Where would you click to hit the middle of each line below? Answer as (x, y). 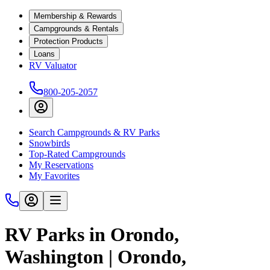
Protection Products (68, 41)
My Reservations (61, 165)
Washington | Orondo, (96, 257)
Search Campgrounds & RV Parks (94, 132)
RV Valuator (53, 65)
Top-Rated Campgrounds (77, 154)
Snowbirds (49, 143)
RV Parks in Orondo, (92, 235)
